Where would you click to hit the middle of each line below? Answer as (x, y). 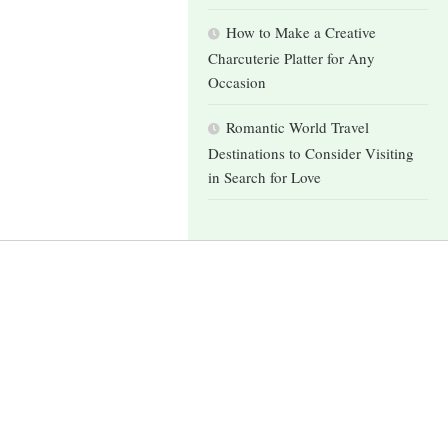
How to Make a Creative (301, 32)
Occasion (237, 82)
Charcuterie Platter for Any (291, 58)
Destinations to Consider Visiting (311, 153)
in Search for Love (264, 177)
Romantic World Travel (297, 127)
